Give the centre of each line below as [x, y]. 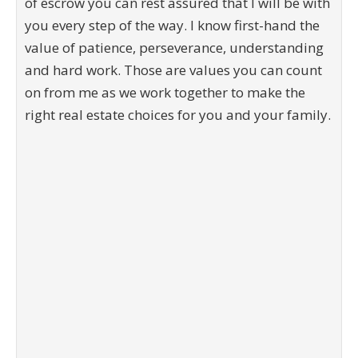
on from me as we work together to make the [165, 92]
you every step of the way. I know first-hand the [172, 25]
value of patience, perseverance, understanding [174, 47]
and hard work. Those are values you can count [173, 70]
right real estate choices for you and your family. [178, 114]
